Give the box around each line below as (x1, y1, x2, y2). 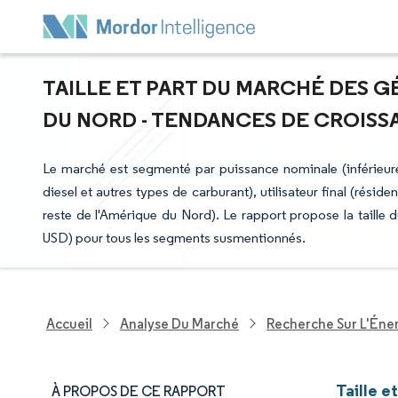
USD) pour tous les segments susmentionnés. (43, 229, 306, 246)
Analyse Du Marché (120, 314, 239, 332)
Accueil (46, 314, 92, 332)
